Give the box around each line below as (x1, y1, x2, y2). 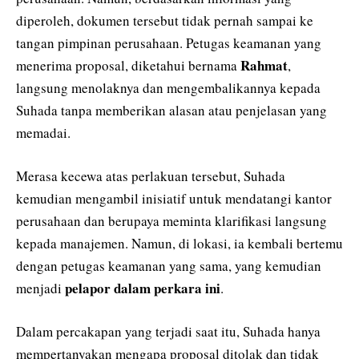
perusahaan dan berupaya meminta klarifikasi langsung (16, 212, 327, 231)
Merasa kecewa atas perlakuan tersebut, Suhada (16, 167, 285, 186)
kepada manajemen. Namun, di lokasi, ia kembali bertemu (16, 234, 343, 253)
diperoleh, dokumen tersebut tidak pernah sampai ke (16, 10, 313, 30)
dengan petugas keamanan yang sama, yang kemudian (16, 256, 321, 276)
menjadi (16, 279, 65, 298)
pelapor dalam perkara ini (65, 278, 220, 299)
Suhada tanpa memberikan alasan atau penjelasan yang (16, 100, 327, 119)
